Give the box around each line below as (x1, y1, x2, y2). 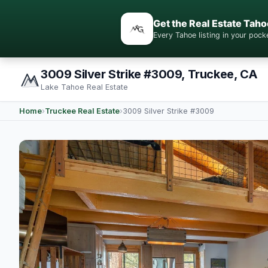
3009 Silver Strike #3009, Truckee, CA (41, 67, 258, 81)
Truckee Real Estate (45, 106, 120, 115)
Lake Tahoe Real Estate (41, 83, 128, 92)
